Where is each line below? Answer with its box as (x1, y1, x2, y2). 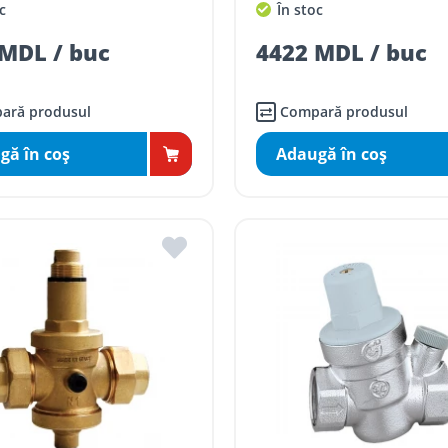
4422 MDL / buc (255, 37, 427, 68)
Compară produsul (279, 102, 408, 122)
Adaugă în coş (275, 143, 387, 166)
